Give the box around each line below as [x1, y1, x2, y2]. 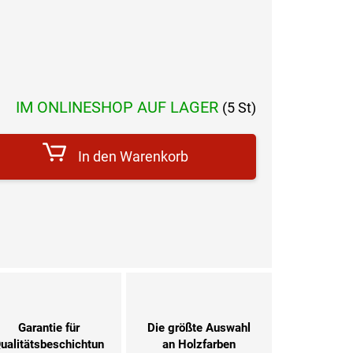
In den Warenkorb [77, 148, 188, 165]
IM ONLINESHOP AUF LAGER [16, 98, 222, 117]
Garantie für [17, 321, 80, 336]
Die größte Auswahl [147, 321, 251, 336]
